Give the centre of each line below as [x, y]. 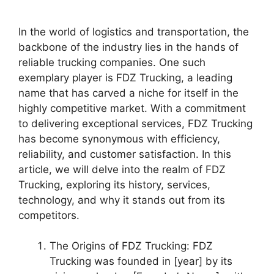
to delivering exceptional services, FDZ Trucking [135, 123]
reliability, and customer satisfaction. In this [125, 154]
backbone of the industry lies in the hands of [128, 47]
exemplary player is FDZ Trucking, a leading [125, 77]
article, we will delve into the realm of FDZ [122, 169]
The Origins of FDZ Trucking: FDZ [131, 246]
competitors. [49, 215]
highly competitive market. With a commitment [132, 108]
